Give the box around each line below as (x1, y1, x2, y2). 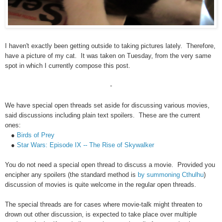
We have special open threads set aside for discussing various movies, (5, 101, 210, 109)
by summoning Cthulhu (138, 170, 204, 178)
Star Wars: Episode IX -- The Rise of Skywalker (17, 141, 154, 149)
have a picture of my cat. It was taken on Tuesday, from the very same (5, 52, 211, 59)
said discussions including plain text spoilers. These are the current (5, 111, 200, 119)
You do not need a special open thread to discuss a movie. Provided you (5, 161, 215, 168)
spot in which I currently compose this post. (5, 61, 130, 69)
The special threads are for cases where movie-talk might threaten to (5, 200, 202, 208)
